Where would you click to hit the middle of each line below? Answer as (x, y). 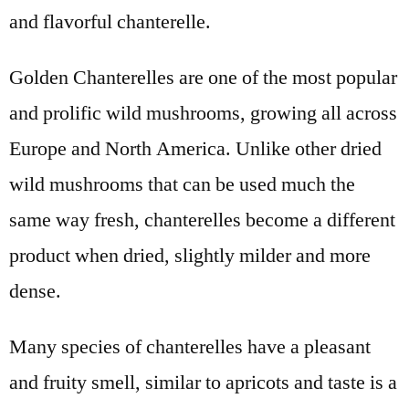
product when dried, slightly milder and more (190, 255)
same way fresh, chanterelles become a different (202, 220)
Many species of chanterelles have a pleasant (190, 346)
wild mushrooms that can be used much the (182, 184)
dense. (35, 291)
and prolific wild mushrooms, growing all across (203, 113)
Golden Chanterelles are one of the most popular (203, 77)
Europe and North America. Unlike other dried (195, 148)
